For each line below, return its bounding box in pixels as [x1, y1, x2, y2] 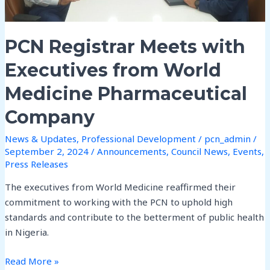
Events [233, 145, 262, 158]
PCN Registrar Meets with [5, 36, 246, 58]
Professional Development [81, 133, 196, 145]
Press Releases [5, 158, 69, 171]
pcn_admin [204, 133, 254, 145]
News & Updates [5, 133, 77, 145]
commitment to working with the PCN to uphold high [5, 196, 233, 209]
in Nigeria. [5, 226, 49, 239]
